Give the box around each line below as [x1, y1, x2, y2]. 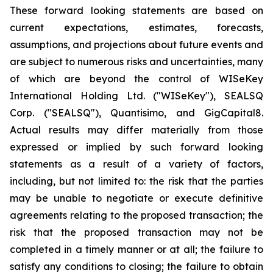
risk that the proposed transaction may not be [10, 226, 263, 238]
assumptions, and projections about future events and [10, 38, 263, 51]
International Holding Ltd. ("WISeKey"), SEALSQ [10, 90, 263, 102]
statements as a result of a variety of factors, [10, 158, 263, 170]
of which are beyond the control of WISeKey [10, 73, 263, 85]
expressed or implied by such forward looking [10, 141, 263, 153]
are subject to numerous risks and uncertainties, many [10, 55, 263, 68]
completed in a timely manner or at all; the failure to [10, 243, 263, 255]
